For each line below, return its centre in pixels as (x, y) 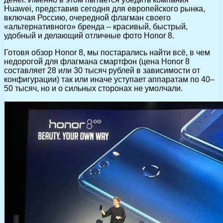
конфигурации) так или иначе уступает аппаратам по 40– (109, 79)
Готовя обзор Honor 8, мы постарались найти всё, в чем (107, 52)
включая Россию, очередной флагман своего (87, 17)
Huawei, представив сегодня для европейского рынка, (105, 8)
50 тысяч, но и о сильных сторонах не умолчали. (93, 88)
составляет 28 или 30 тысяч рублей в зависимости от (102, 70)
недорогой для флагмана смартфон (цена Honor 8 (97, 61)
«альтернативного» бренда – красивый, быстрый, (96, 26)
